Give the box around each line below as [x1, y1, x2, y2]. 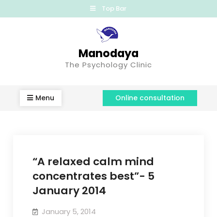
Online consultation [115, 93, 185, 103]
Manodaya [78, 46, 139, 61]
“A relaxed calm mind [32, 154, 154, 169]
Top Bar [100, 4, 127, 13]
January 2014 [32, 183, 106, 198]
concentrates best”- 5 [32, 169, 155, 184]
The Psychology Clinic [64, 60, 152, 70]
